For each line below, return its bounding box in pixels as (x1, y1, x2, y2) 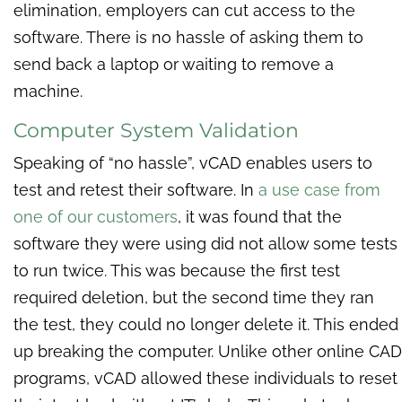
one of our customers (13, 207, 178, 227)
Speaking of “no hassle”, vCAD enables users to (13, 153, 372, 173)
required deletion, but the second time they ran (13, 288, 374, 308)
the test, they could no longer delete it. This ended (13, 315, 398, 335)
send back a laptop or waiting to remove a (13, 55, 334, 74)
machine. (13, 82, 83, 101)
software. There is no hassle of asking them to (13, 28, 363, 48)
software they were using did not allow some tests (13, 234, 398, 254)
